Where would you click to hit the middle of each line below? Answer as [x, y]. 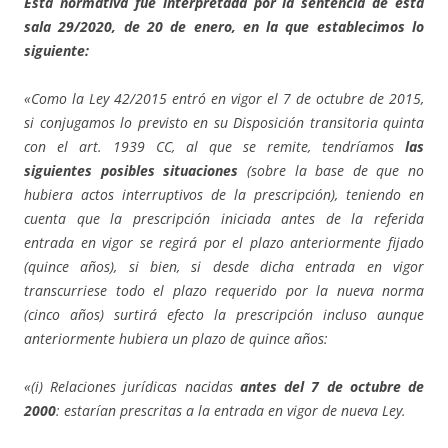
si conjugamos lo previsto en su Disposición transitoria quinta [224, 123]
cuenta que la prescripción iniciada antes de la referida [224, 219]
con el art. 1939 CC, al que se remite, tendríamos [214, 147]
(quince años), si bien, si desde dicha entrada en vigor [224, 267]
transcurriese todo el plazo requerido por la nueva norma [224, 291]
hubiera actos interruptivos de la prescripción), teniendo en [224, 195]
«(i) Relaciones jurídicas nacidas [132, 387]
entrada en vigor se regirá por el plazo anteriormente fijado [224, 243]
